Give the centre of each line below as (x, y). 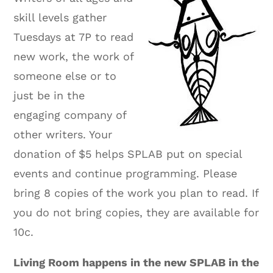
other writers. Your (63, 134)
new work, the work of (74, 56)
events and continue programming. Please (126, 173)
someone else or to (65, 76)
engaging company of (70, 115)
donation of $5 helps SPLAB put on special (128, 154)
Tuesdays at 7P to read (74, 37)
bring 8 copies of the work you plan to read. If (136, 193)
